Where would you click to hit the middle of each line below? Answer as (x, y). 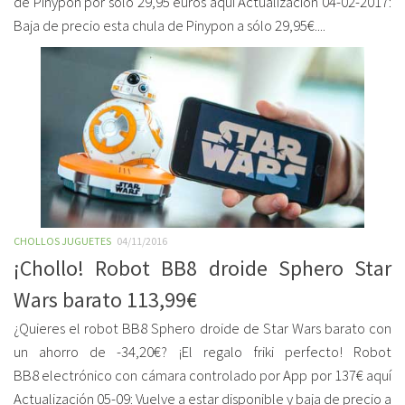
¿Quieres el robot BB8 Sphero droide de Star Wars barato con (202, 329)
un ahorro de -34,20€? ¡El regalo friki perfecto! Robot (202, 352)
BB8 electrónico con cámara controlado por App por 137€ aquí (202, 376)
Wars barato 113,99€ (105, 300)
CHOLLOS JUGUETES (62, 241)
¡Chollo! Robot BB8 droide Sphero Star (202, 268)
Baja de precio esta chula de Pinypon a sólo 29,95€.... (170, 26)
